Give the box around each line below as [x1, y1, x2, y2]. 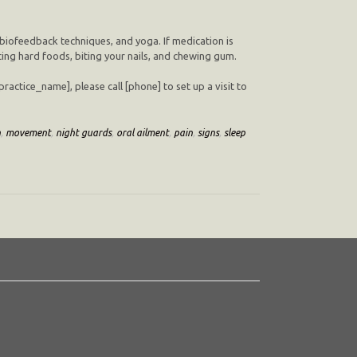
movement [6, 126, 51, 138]
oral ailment [116, 126, 169, 138]
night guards [56, 126, 112, 138]
